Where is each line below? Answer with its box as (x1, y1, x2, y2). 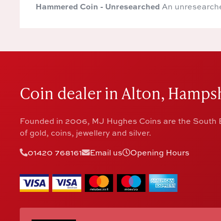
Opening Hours (130, 147, 190, 158)
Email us (90, 147, 123, 158)
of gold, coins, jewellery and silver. (20, 127, 152, 138)
